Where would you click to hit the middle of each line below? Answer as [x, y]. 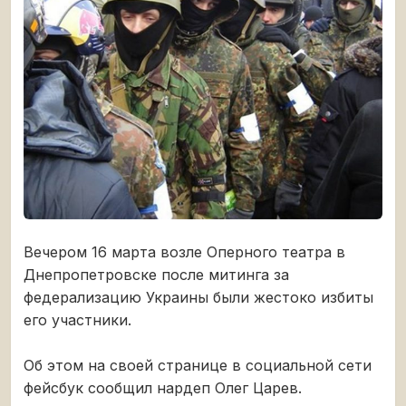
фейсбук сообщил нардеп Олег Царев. [163, 388]
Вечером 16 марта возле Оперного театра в [184, 252]
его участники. [77, 320]
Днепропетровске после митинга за [156, 275]
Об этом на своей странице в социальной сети [198, 366]
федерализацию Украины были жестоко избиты [198, 298]
